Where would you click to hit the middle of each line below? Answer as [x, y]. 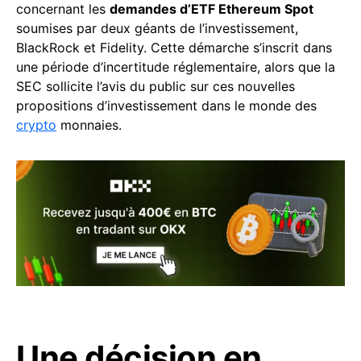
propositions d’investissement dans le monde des [166, 106]
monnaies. [89, 125]
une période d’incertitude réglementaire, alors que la [176, 67]
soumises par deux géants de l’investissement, [157, 28]
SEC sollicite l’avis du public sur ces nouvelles [156, 86]
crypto [36, 125]
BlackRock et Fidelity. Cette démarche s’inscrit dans [174, 48]
